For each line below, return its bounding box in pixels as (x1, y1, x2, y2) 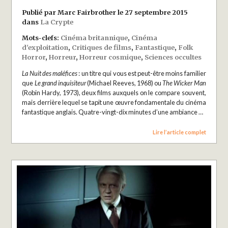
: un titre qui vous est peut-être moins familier (77, 69, 206, 78)
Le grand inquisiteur (34, 79, 87, 88)
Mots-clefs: (22, 34, 61, 42)
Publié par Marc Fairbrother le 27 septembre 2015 (22, 8, 188, 16)
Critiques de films (72, 43, 132, 52)
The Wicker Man (162, 79, 206, 88)
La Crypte (40, 17, 74, 26)
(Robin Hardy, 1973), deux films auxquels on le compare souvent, (22, 89, 206, 97)
